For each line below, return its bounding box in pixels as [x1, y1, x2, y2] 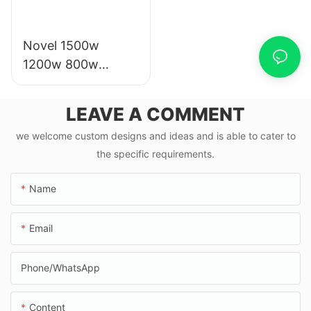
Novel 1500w [23, 37, 99, 53]
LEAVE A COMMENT [66, 103, 245, 125]
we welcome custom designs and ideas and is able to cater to [15, 130, 296, 142]
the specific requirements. [96, 148, 215, 160]
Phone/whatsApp [21, 262, 100, 274]
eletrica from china [23, 112, 133, 128]
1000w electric [23, 75, 108, 90]
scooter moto [23, 94, 103, 109]
